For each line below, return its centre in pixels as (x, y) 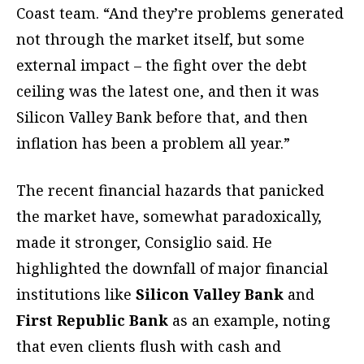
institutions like (76, 295)
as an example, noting (251, 321)
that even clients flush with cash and (149, 347)
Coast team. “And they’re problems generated (180, 13)
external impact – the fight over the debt (162, 65)
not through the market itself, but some (160, 39)
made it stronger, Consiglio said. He (144, 243)
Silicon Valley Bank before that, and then (162, 117)
